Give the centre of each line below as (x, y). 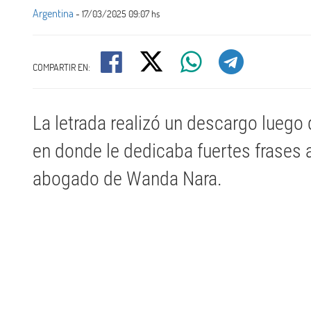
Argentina (53, 13)
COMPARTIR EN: (62, 67)
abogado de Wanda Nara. (127, 179)
